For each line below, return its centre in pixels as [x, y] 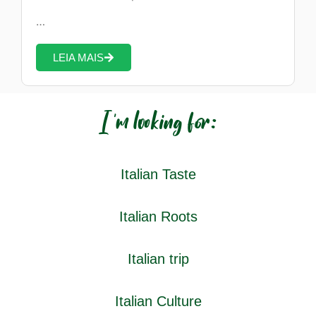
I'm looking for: [158, 123]
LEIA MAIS [78, 58]
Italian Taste [158, 175]
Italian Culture [158, 302]
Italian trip [158, 259]
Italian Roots [158, 217]
